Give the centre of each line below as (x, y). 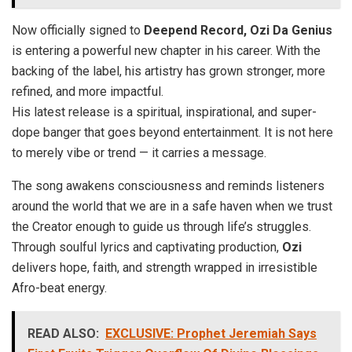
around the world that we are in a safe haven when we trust (172, 207)
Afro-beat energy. (59, 288)
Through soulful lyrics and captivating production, (147, 247)
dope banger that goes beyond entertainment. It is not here (172, 133)
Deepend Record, (195, 31)
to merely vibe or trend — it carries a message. (139, 153)
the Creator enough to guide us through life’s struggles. (161, 227)
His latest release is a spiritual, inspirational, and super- (164, 112)
